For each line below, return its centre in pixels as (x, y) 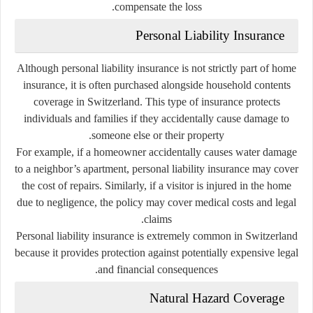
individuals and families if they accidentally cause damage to (156, 118)
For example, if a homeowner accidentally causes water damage (156, 152)
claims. (158, 219)
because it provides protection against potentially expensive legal (156, 252)
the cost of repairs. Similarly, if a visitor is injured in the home (156, 185)
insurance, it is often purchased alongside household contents (156, 85)
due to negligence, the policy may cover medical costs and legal (156, 202)
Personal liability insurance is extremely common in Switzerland (156, 235)
